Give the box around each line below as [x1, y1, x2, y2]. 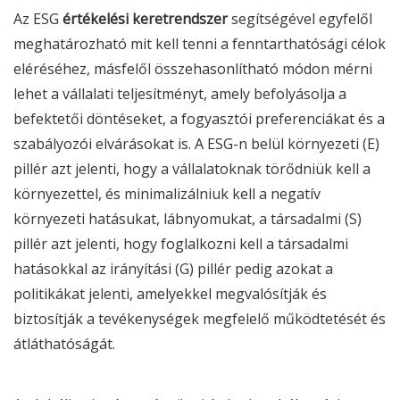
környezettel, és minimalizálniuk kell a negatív [13, 184, 321, 204]
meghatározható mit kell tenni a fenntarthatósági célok [13, 34, 386, 54]
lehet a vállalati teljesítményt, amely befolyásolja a [13, 84, 346, 104]
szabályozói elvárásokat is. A [13, 134, 207, 154]
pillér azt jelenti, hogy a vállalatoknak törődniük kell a [13, 159, 371, 179]
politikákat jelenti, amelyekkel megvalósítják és [13, 284, 327, 304]
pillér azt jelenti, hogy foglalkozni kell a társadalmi [13, 234, 348, 254]
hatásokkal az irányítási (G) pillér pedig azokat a [13, 259, 333, 279]
